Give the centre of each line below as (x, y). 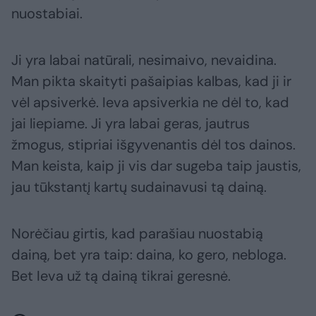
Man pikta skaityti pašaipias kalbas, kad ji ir (151, 81)
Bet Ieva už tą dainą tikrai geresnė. (121, 276)
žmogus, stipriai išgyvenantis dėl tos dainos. (153, 145)
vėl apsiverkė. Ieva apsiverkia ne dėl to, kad (150, 103)
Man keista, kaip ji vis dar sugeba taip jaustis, (156, 166)
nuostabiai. (47, 14)
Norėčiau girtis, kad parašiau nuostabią (137, 234)
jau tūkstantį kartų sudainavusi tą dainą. (139, 187)
